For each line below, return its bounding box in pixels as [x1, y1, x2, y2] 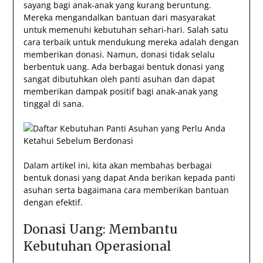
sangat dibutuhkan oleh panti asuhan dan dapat [23, 73, 215, 85]
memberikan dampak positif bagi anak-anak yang [23, 86, 218, 97]
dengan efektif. [23, 197, 83, 208]
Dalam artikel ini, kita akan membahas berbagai [23, 160, 212, 171]
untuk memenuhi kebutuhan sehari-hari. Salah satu [23, 24, 228, 36]
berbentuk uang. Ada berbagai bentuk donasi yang [23, 61, 224, 73]
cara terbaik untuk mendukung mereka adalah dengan [23, 36, 239, 48]
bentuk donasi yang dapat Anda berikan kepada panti [23, 172, 235, 184]
